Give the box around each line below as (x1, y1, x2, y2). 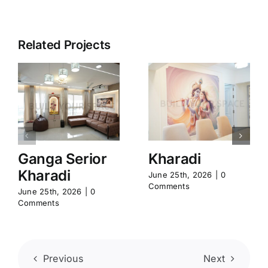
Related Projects (18, 37, 111, 52)
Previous (43, 252, 83, 265)
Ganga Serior (18, 150, 107, 167)
